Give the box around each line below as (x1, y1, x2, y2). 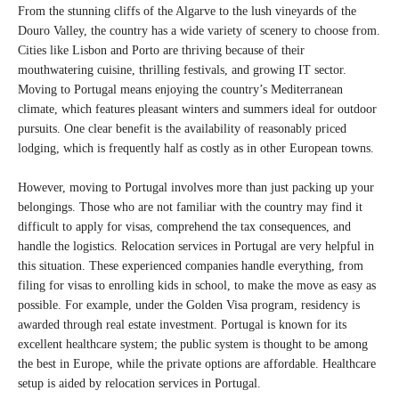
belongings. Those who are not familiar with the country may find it (18, 200, 362, 214)
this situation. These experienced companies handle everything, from (18, 259, 363, 273)
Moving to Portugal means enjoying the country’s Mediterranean (18, 83, 343, 96)
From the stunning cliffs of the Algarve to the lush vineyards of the (18, 4, 356, 18)
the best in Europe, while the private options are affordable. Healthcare (18, 357, 376, 370)
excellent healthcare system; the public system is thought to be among (18, 338, 368, 351)
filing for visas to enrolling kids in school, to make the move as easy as (18, 279, 376, 292)
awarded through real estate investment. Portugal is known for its (18, 318, 346, 331)
